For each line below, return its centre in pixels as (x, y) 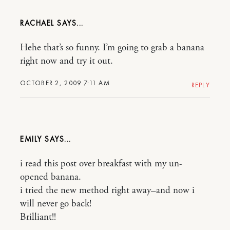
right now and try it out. (66, 61)
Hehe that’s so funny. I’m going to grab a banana (112, 48)
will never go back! (56, 204)
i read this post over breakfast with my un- (101, 164)
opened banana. (51, 177)
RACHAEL (37, 23)
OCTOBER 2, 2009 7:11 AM (65, 83)
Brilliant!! (38, 217)
